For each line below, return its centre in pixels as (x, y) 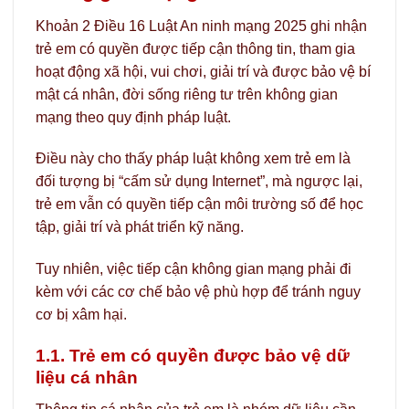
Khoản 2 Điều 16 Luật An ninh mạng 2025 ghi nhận (201, 26)
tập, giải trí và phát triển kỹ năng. (140, 227)
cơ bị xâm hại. (81, 315)
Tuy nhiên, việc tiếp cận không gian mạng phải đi (194, 269)
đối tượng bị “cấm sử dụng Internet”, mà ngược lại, (199, 182)
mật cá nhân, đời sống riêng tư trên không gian (187, 94)
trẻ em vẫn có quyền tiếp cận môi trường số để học (199, 204)
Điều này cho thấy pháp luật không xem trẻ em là (193, 159)
